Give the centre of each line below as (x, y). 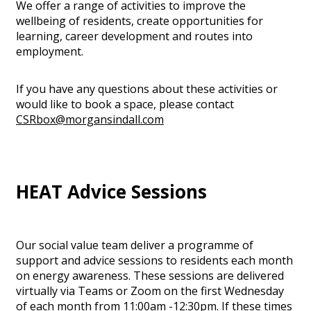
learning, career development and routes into (134, 36)
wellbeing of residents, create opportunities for (140, 20)
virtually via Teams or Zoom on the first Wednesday (150, 291)
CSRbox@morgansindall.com (90, 119)
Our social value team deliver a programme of (135, 245)
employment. (50, 51)
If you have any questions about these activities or (147, 89)
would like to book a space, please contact (125, 104)
